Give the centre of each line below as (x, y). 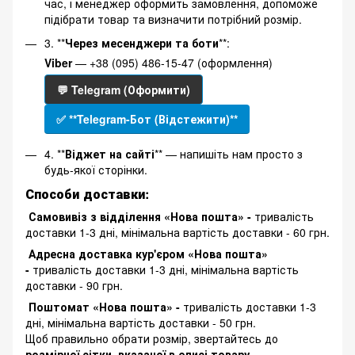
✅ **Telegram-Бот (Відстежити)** (147, 119)
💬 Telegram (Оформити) (124, 90)
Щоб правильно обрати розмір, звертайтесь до (152, 339)
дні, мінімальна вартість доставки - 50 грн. (141, 323)
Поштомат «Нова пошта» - (104, 307)
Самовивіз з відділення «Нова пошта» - (140, 217)
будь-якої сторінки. (96, 170)
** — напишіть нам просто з (229, 154)
